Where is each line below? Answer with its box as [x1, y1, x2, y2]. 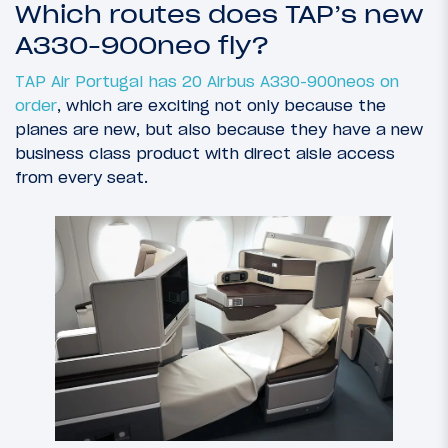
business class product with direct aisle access [15, 142, 395, 163]
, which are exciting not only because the [57, 94, 386, 115]
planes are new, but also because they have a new [15, 118, 423, 139]
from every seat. [15, 166, 148, 187]
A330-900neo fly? [15, 30, 269, 60]
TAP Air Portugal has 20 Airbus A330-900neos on [15, 70, 399, 91]
